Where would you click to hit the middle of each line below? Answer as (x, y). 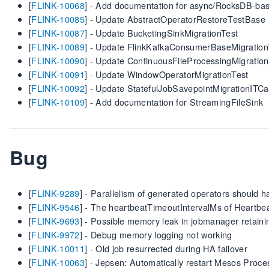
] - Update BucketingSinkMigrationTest (161, 33)
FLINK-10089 (58, 47)
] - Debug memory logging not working (156, 234)
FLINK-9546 (56, 207)
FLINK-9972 (56, 234)
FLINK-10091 (58, 74)
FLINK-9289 (56, 193)
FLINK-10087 (58, 33)
